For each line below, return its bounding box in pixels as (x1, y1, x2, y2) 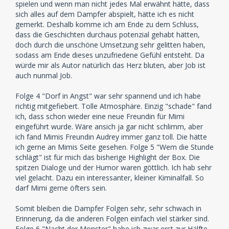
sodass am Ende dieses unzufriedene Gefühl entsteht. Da (15, 50, 204, 60)
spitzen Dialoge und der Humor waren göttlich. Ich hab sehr (15, 162, 212, 172)
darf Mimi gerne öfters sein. (15, 182, 107, 193)
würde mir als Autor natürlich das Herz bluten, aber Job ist (15, 60, 205, 70)
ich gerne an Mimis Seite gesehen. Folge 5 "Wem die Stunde (15, 142, 214, 152)
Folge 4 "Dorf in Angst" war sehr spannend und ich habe (15, 90, 201, 101)
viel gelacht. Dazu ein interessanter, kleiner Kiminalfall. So (15, 172, 204, 182)
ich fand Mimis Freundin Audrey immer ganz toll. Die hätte (15, 131, 207, 142)
